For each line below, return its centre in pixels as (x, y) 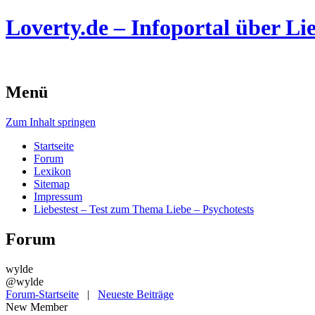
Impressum (58, 196)
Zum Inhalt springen (51, 122)
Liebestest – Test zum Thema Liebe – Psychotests (144, 209)
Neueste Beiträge (136, 294)
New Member (37, 307)
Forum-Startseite (42, 294)
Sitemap (52, 184)
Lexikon (52, 171)
